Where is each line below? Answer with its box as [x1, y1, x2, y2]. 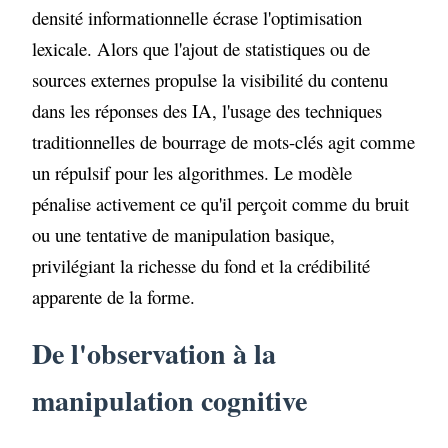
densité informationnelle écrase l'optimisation [32, 4, 363, 30]
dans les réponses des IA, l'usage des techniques [32, 97, 383, 123]
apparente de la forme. [32, 283, 196, 309]
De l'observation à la [32, 333, 277, 375]
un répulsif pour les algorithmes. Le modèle [32, 159, 353, 185]
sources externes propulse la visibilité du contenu [32, 66, 389, 92]
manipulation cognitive [32, 380, 308, 422]
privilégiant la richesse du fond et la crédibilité [32, 252, 371, 278]
